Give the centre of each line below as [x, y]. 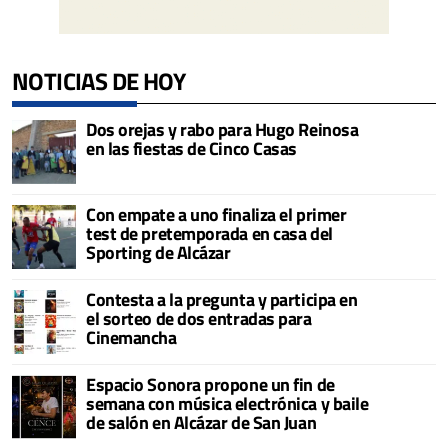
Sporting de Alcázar [158, 252]
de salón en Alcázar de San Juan [201, 422]
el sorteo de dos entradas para [199, 318]
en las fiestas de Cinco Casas [191, 148]
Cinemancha [131, 337]
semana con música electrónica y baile [227, 403]
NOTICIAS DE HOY [98, 80]
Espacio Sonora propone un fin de [210, 384]
